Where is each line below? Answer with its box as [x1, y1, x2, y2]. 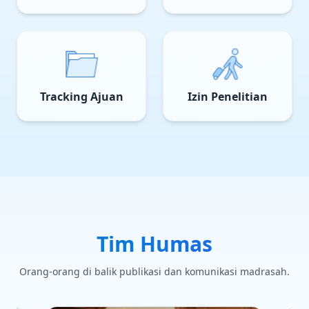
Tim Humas [97, 230, 212, 258]
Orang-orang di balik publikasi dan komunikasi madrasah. [19, 265, 290, 278]
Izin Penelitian [188, 89, 268, 104]
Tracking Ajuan [39, 89, 123, 104]
